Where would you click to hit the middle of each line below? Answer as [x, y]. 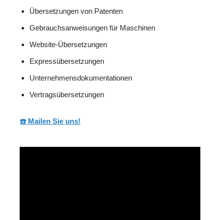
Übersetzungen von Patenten [76, 11]
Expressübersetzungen [67, 61]
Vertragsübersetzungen [67, 95]
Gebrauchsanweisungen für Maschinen [92, 28]
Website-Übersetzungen [68, 45]
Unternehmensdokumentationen [81, 78]
